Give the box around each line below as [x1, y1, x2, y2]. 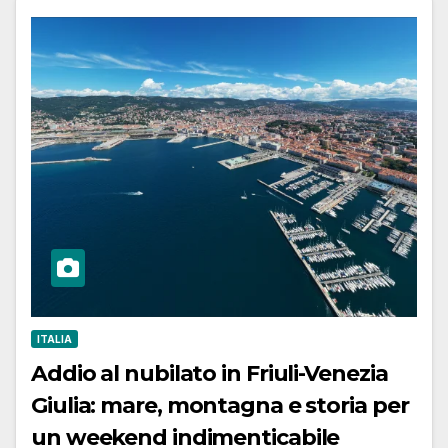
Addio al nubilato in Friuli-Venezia [31, 359, 389, 387]
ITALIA [37, 332, 72, 345]
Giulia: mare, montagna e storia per [31, 391, 409, 419]
